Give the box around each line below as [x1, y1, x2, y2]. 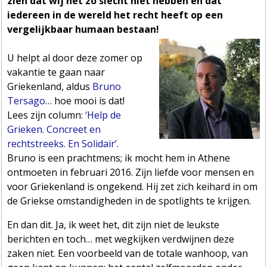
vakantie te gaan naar [7, 65, 105, 79]
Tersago [7, 94, 46, 107]
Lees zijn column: [7, 108, 86, 122]
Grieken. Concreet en [7, 122, 101, 136]
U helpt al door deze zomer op [7, 51, 143, 64]
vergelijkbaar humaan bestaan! [7, 22, 160, 36]
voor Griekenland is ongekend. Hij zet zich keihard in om [7, 179, 258, 193]
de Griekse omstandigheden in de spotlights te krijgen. [7, 194, 252, 207]
